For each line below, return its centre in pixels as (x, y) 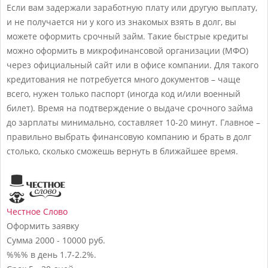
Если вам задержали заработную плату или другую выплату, (132, 7)
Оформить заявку (43, 226)
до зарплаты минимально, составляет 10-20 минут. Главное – (133, 122)
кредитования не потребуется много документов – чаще (124, 79)
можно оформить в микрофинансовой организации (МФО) (127, 50)
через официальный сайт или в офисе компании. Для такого (133, 65)
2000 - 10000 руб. (70, 240)
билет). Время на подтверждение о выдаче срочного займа (130, 108)
